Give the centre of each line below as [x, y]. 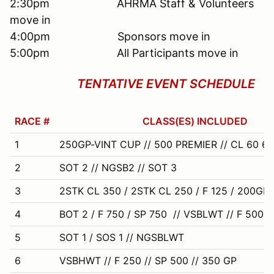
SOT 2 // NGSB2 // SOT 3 [118, 167]
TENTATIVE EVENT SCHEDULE [132, 83]
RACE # [32, 121]
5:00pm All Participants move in [124, 53]
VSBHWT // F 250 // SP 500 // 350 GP [148, 260]
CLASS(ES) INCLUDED [195, 121]
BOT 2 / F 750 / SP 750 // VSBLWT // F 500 [161, 214]
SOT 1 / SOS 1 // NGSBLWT [122, 237]
